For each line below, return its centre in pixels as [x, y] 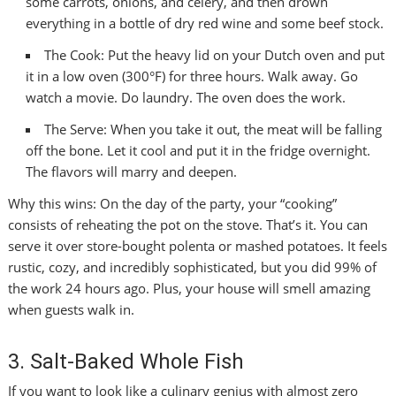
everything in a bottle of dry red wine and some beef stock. [205, 23]
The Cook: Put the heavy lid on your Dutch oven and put [215, 55]
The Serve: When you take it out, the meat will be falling [213, 129]
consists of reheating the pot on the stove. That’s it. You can [188, 225]
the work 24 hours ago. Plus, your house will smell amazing [190, 289]
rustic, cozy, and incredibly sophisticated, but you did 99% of [193, 267]
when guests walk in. [72, 310]
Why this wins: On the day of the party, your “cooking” [173, 204]
